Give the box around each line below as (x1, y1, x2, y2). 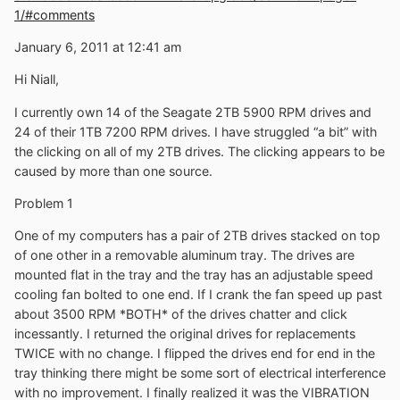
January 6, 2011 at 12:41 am (14, 39, 181, 55)
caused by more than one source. (14, 162, 212, 179)
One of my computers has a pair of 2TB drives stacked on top (14, 228, 380, 244)
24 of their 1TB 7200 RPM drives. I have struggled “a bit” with (14, 123, 377, 139)
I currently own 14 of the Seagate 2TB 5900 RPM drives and (14, 104, 371, 120)
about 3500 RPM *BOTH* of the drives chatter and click (14, 306, 347, 322)
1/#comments (14, 6, 95, 22)
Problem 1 (14, 196, 73, 212)
